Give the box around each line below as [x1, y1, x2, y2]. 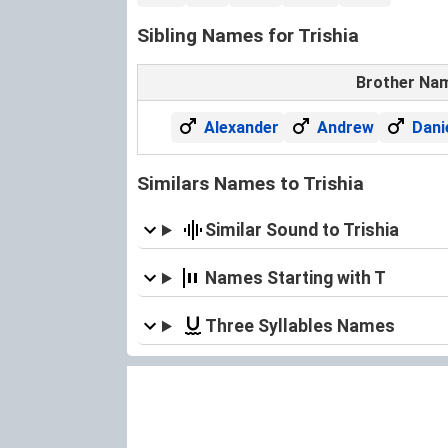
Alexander [203, 117, 279, 137]
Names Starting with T [204, 267, 386, 288]
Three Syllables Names [204, 315, 395, 336]
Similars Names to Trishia [137, 171, 364, 195]
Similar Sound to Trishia [204, 219, 399, 240]
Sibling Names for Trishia [137, 23, 359, 47]
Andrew [316, 117, 374, 137]
